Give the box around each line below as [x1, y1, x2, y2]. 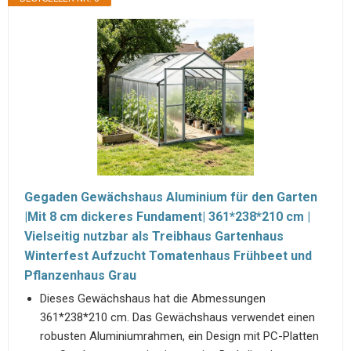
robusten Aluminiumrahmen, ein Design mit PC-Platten [40, 328, 319, 343]
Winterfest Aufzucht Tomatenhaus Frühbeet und [24, 248, 312, 263]
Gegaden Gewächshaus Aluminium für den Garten [24, 189, 317, 204]
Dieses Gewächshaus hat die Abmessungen [40, 291, 266, 306]
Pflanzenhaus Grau [24, 267, 136, 283]
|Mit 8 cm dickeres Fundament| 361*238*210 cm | [24, 208, 310, 224]
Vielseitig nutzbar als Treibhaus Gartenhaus [24, 228, 284, 244]
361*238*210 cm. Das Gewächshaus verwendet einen [40, 309, 315, 324]
